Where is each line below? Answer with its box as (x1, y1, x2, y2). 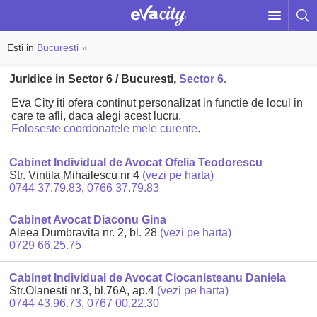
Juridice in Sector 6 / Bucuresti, (9, 73, 180, 86)
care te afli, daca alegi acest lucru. (11, 110, 181, 122)
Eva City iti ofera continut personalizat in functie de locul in (11, 97, 303, 110)
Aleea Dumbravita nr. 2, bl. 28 (9, 226, 161, 239)
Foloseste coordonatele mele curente (11, 122, 197, 135)
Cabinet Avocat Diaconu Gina (9, 214, 167, 226)
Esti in (7, 42, 37, 53)
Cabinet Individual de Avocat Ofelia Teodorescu (9, 156, 263, 168)
